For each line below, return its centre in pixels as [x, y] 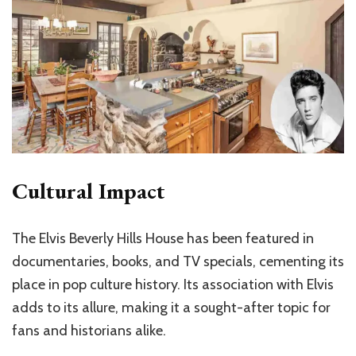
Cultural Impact [89, 190]
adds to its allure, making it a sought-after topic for [171, 307]
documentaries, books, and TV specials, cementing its [178, 261]
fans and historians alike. [89, 330]
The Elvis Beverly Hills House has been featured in [163, 238]
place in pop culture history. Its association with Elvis [173, 284]
